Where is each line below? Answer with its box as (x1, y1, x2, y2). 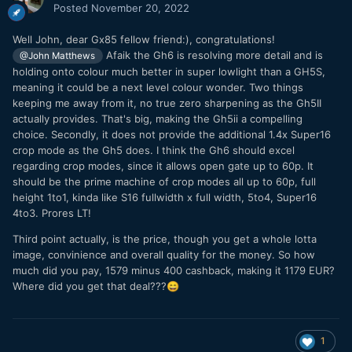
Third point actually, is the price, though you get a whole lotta (13, 232, 317, 245)
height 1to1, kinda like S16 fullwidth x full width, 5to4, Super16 (13, 190, 317, 203)
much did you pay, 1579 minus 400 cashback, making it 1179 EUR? (13, 263, 335, 277)
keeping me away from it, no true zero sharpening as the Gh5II (13, 96, 321, 109)
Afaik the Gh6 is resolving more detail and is (102, 48, 323, 61)
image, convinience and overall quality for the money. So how (13, 247, 315, 261)
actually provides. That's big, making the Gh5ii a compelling (13, 112, 302, 125)
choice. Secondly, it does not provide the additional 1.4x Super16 (13, 127, 331, 141)
